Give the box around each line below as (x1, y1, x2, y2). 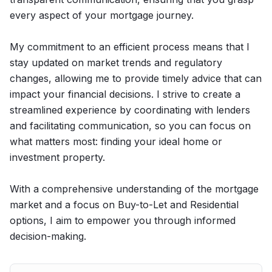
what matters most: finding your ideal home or (10, 135, 222, 148)
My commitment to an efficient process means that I (10, 41, 250, 53)
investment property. (10, 151, 105, 163)
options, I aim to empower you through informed (10, 214, 236, 226)
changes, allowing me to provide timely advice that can (10, 72, 262, 84)
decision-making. (10, 230, 86, 242)
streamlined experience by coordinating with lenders (10, 104, 250, 116)
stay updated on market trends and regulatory (10, 56, 222, 69)
